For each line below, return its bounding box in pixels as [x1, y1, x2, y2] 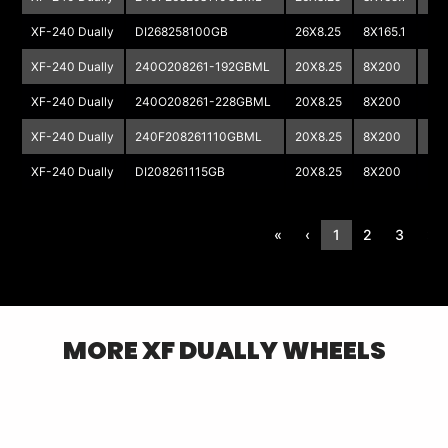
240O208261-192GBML [135, 58, 271, 74]
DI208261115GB [135, 163, 226, 179]
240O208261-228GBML [135, 93, 272, 109]
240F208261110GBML [135, 128, 263, 144]
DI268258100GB [135, 23, 229, 39]
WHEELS [277, 332, 386, 368]
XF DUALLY [141, 332, 278, 368]
